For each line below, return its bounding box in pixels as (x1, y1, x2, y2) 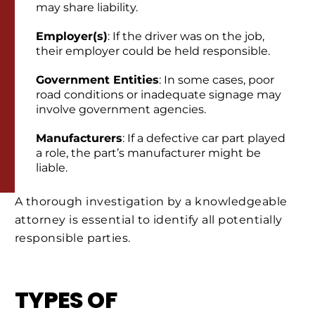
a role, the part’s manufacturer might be (36, 146, 261, 160)
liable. (36, 160, 67, 174)
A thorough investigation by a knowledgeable (15, 194, 288, 208)
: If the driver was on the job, (108, 29, 264, 43)
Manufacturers (36, 131, 122, 145)
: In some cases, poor (159, 72, 274, 86)
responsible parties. (15, 231, 131, 245)
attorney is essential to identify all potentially (15, 212, 283, 226)
